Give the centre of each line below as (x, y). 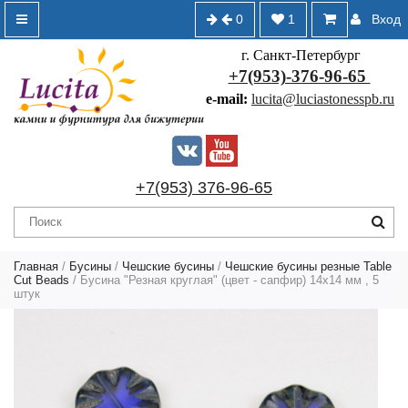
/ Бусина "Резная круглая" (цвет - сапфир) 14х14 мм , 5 (224, 280)
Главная (36, 266)
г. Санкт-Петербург (299, 55)
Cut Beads (41, 280)
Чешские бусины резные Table (308, 266)
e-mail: (229, 99)
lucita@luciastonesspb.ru (323, 99)
